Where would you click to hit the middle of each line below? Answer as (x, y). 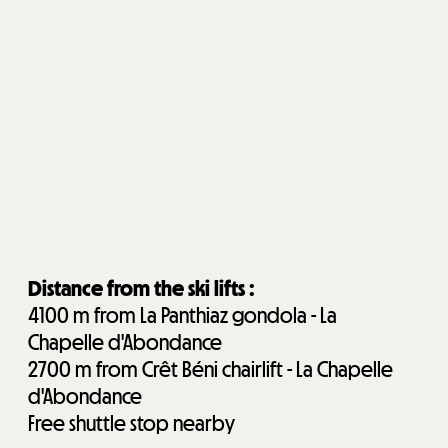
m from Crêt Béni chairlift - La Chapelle (234, 370)
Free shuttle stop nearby (131, 424)
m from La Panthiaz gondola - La (205, 316)
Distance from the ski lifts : (141, 289)
